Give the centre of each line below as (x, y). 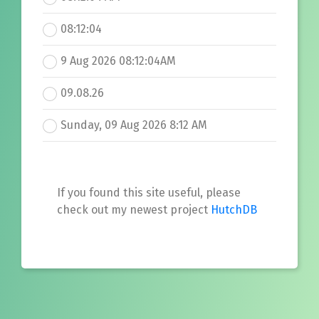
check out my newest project (134, 210)
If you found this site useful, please (149, 193)
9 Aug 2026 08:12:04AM (118, 61)
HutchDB (234, 210)
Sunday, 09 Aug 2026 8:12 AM (134, 125)
